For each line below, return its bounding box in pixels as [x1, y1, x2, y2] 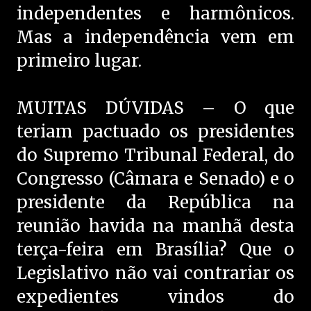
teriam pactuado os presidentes [17, 121, 294, 143]
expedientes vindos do [17, 286, 294, 308]
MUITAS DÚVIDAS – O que [17, 97, 294, 119]
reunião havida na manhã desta [17, 215, 294, 237]
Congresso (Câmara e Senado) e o [17, 168, 294, 190]
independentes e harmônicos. [17, 3, 294, 25]
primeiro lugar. [17, 50, 142, 72]
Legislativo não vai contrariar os [17, 262, 294, 285]
